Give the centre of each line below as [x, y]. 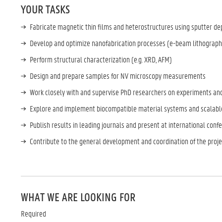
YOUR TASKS [45, 9]
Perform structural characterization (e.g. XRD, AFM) [102, 59]
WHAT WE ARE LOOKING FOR [78, 197]
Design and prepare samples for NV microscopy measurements [118, 76]
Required [33, 213]
